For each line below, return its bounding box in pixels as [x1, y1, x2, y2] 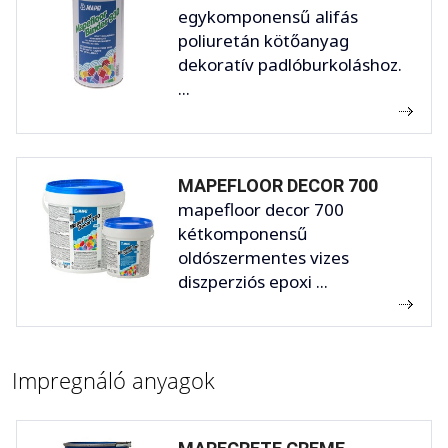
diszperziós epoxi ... [178, 269, 328, 293]
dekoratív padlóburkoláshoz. [178, 52, 402, 76]
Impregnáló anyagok [12, 364, 215, 395]
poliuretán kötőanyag [178, 28, 349, 52]
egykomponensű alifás [178, 4, 358, 28]
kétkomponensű [178, 221, 308, 245]
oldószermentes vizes [178, 245, 349, 269]
